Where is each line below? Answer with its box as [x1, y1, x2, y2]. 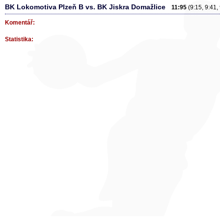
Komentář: [5, 19, 35, 26]
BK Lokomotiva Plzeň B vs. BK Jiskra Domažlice [5, 3, 171, 11]
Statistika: [5, 36, 33, 43]
